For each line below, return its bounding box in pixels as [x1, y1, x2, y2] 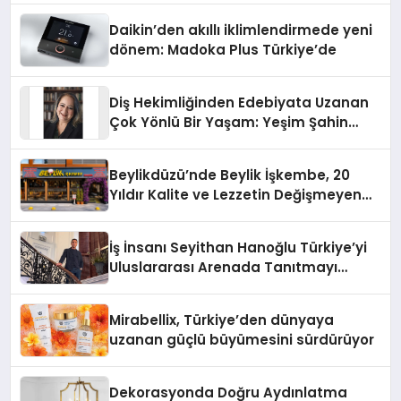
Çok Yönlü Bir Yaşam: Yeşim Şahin [109, 112, 349, 132]
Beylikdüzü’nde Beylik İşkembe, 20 [109, 165, 351, 184]
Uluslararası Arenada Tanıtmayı [109, 257, 338, 277]
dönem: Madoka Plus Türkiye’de [109, 39, 337, 59]
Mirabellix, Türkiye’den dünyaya [109, 310, 335, 329]
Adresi [109, 204, 156, 224]
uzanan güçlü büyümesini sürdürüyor [109, 329, 375, 349]
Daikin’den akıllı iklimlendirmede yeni [109, 20, 373, 39]
